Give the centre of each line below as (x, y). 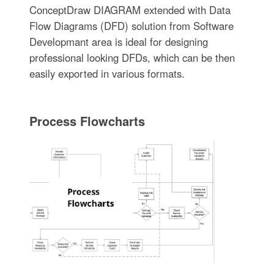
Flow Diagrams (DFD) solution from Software (131, 26)
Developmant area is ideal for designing (118, 42)
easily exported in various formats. (107, 74)
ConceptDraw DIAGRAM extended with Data (130, 10)
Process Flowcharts (87, 121)
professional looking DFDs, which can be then (132, 58)
